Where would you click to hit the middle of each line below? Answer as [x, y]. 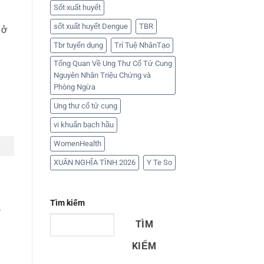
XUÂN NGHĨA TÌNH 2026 [94, 163]
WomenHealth [77, 144]
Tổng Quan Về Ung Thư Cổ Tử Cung [113, 64]
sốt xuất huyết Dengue [90, 27]
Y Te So [159, 163]
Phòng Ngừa [74, 87]
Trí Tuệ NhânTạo [142, 45]
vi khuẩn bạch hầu [83, 125]
